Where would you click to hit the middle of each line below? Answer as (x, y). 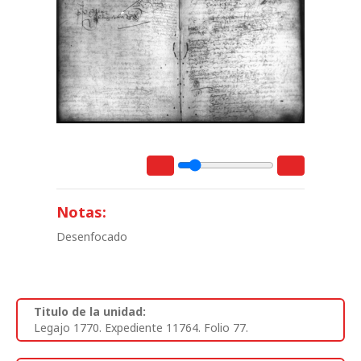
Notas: (81, 212)
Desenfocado (92, 236)
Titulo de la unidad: (90, 311)
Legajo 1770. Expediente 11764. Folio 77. (141, 327)
